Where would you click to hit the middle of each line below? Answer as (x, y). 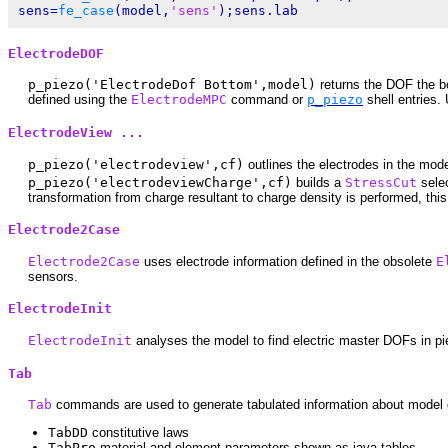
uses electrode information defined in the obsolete (288, 261)
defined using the (79, 100)
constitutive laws (138, 433)
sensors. (53, 276)
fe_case (86, 11)
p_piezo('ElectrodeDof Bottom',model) (172, 85)
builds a (318, 182)
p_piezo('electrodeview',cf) (136, 164)
